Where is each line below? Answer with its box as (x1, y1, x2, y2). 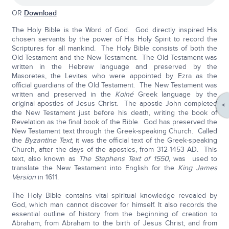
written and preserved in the (11, 90, 116, 99)
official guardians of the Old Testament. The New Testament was (11, 81, 218, 90)
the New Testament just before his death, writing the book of (11, 108, 218, 118)
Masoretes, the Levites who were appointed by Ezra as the (11, 72, 218, 81)
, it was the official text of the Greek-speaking (71, 136, 218, 145)
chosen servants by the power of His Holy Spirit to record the (11, 35, 218, 44)
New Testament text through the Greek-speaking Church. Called (11, 127, 218, 136)
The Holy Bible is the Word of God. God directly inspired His (11, 26, 218, 35)
